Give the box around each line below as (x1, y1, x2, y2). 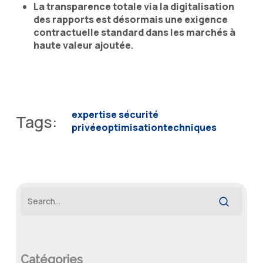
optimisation (101, 120, 163, 134)
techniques (163, 120, 217, 134)
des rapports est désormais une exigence (33, 12, 228, 26)
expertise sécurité (71, 107, 159, 121)
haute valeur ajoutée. (33, 38, 134, 52)
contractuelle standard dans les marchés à (33, 25, 235, 39)
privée (71, 120, 102, 134)
